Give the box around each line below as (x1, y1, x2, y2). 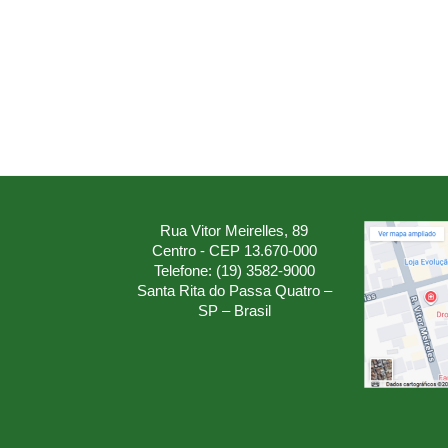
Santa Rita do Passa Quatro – (136, 282, 332, 299)
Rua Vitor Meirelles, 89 (160, 222, 308, 239)
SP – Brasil (197, 302, 271, 319)
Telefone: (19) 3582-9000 (153, 262, 315, 279)
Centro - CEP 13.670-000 (151, 242, 317, 259)
